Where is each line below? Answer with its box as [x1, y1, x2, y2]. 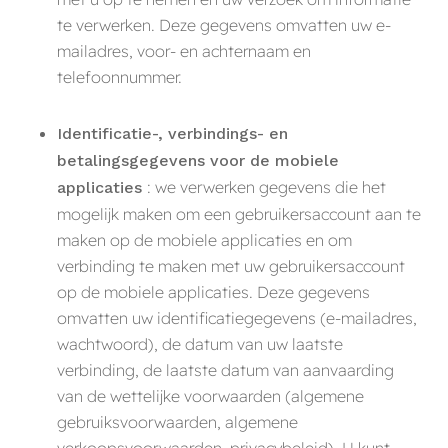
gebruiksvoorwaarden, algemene [56, 411, 298, 432]
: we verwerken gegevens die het [146, 176, 386, 197]
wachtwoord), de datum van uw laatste [56, 333, 343, 354]
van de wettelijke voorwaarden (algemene [56, 385, 364, 406]
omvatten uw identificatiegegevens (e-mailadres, [56, 307, 417, 328]
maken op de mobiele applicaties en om [56, 229, 352, 250]
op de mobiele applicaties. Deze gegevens [56, 281, 370, 302]
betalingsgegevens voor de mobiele [56, 150, 339, 170]
